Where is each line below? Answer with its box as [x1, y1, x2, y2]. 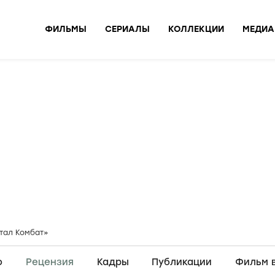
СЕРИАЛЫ [105, 23, 150, 34]
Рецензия [25, 257, 74, 268]
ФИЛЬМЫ [45, 23, 87, 34]
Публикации [152, 257, 212, 268]
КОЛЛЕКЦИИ [168, 23, 224, 34]
